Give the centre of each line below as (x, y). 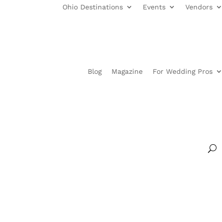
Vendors (199, 7)
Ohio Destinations (93, 7)
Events (154, 7)
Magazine (127, 72)
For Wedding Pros (183, 72)
